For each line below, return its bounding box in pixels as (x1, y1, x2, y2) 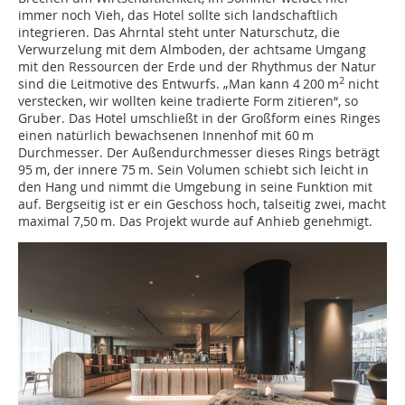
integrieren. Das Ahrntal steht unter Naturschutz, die (18, 24, 340, 41)
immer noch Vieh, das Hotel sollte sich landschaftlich (18, 6, 338, 24)
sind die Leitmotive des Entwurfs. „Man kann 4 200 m (18, 75, 339, 92)
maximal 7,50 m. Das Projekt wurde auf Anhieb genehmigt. (18, 212, 372, 230)
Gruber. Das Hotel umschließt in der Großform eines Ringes (18, 109, 381, 127)
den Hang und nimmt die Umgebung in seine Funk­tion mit (18, 178, 372, 195)
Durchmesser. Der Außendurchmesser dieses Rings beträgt (18, 144, 380, 161)
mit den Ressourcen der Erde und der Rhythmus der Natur (18, 58, 376, 75)
